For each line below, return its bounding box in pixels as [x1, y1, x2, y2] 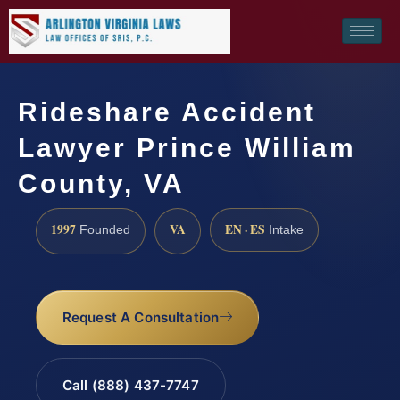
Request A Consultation [62, 309, 220, 327]
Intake [265, 222, 304, 237]
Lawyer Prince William [18, 132, 356, 162]
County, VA [18, 168, 185, 198]
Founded [76, 222, 130, 237]
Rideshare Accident [18, 96, 316, 127]
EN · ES [225, 220, 265, 238]
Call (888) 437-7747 [62, 377, 199, 395]
